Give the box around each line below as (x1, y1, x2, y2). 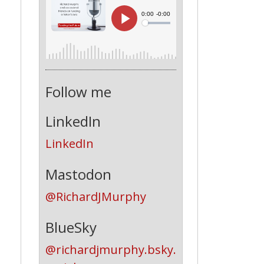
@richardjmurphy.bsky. (45, 241, 176, 258)
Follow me (45, 81, 111, 101)
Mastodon (45, 164, 111, 184)
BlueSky (45, 217, 97, 237)
